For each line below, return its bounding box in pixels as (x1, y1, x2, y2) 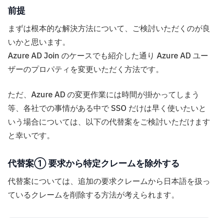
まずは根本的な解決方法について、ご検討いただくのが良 (8, 22, 210, 35)
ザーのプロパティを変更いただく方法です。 (8, 63, 163, 75)
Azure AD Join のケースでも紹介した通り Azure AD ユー (8, 50, 208, 62)
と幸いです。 (8, 129, 54, 142)
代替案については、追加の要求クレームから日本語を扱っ (8, 175, 210, 187)
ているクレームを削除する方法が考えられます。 (8, 189, 179, 201)
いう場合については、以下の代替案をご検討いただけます (8, 116, 210, 128)
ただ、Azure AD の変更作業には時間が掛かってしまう (8, 89, 200, 101)
